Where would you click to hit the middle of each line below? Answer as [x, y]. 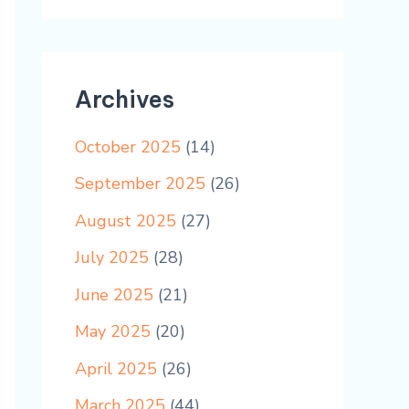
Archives [125, 100]
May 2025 [113, 332]
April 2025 [116, 368]
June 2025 [114, 294]
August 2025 [126, 220]
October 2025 [128, 147]
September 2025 [140, 184]
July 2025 [112, 258]
